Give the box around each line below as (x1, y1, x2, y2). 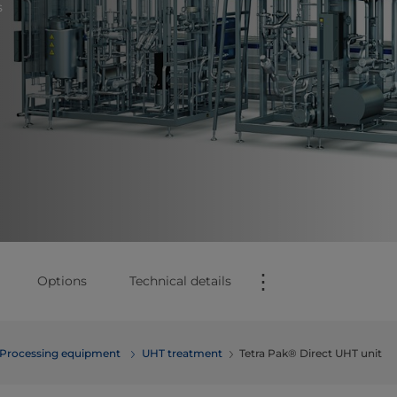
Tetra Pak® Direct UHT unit (239, 346, 382, 360)
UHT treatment (142, 346, 222, 360)
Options (37, 273, 87, 289)
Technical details (129, 273, 231, 289)
